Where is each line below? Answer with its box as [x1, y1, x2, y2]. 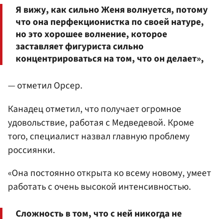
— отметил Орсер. [8, 79, 83, 93]
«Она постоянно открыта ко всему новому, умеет [8, 166, 211, 180]
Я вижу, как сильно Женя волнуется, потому [16, 2, 208, 17]
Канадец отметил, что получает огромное [8, 102, 181, 116]
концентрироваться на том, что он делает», [16, 51, 204, 66]
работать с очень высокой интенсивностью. [8, 179, 191, 194]
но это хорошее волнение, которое [16, 27, 167, 41]
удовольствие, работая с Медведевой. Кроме [8, 115, 194, 130]
